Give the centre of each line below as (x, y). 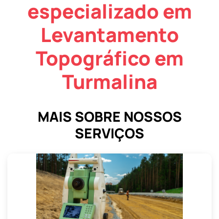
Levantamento (109, 35)
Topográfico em (109, 58)
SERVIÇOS (109, 133)
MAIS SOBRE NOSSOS (109, 117)
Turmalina (109, 82)
